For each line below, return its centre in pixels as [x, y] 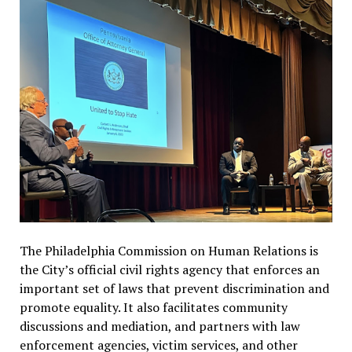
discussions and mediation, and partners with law [159, 326]
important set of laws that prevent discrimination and [174, 288]
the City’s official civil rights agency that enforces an [169, 269]
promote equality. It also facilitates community [153, 307]
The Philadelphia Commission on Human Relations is [169, 250]
